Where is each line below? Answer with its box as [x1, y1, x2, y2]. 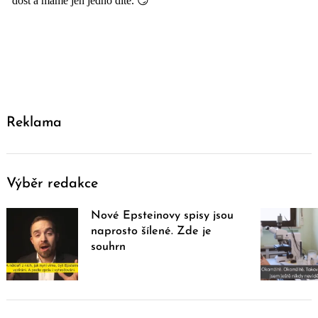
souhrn [91, 241, 126, 253]
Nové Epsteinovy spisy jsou [91, 210, 234, 222]
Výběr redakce [6, 177, 98, 192]
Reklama [6, 116, 62, 131]
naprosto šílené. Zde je [91, 226, 212, 238]
